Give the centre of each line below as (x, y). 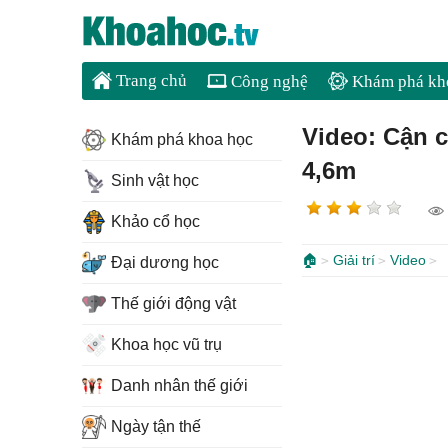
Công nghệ (267, 81)
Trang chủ (149, 80)
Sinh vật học (155, 180)
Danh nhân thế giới (179, 385)
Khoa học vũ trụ (166, 344)
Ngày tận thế (156, 426)
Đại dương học (165, 262)
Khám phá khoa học (182, 139)
